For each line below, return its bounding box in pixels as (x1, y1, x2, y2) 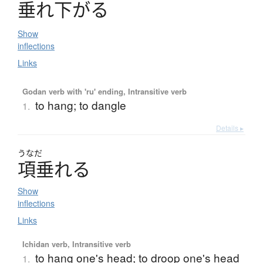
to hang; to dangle (35, 97, 126, 113)
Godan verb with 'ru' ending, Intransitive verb (22, 86, 187, 97)
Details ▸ (216, 123, 244, 133)
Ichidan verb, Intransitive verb (22, 238, 131, 250)
